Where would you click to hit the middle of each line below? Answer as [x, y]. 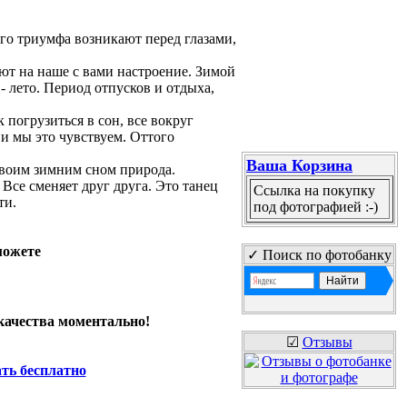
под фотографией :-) [316, 207]
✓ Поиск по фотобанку [319, 255]
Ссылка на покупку [314, 190]
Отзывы [327, 342]
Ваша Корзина [299, 165]
